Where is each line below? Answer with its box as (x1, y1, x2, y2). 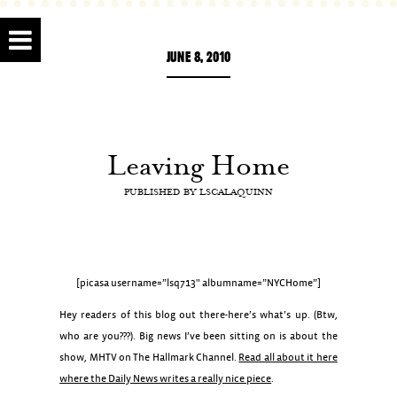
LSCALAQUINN (199, 186, 273, 197)
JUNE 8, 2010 (167, 48, 230, 66)
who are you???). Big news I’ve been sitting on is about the (59, 331, 338, 342)
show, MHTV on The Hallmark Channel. (59, 352, 239, 363)
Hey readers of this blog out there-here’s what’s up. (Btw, (59, 309, 338, 321)
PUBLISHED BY (124, 186, 199, 197)
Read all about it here (238, 352, 338, 363)
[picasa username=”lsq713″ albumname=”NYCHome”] (76, 277, 321, 289)
